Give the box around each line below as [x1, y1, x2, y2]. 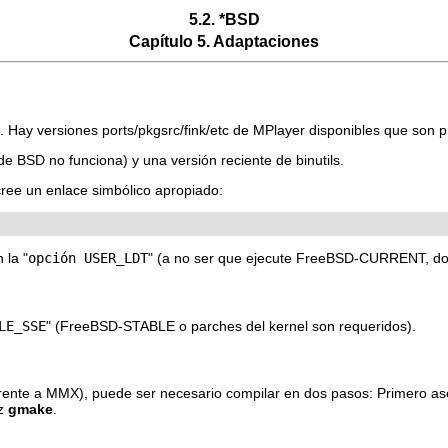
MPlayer [253, 121, 305, 138]
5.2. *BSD [188, 11, 260, 28]
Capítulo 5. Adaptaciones [129, 33, 319, 50]
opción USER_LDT [28, 249, 148, 266]
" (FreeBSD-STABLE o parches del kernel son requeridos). [46, 317, 416, 334]
